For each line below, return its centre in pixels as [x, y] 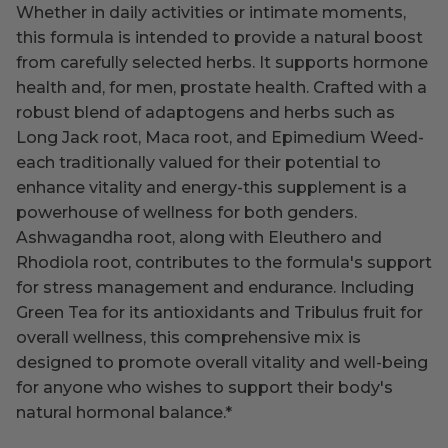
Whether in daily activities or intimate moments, [211, 12]
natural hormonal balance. [120, 412]
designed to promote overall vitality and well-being [222, 362]
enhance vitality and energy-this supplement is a [211, 187]
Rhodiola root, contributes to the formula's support [224, 262]
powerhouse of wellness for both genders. [186, 212]
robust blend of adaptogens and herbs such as [205, 112]
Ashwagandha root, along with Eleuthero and [199, 237]
